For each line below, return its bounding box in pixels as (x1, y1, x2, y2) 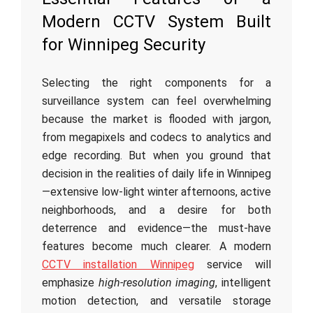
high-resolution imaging (98, 276, 216, 289)
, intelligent (215, 276, 272, 289)
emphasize (42, 276, 99, 289)
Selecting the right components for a (42, 76, 271, 89)
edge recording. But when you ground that (42, 149, 271, 162)
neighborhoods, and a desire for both (42, 203, 271, 217)
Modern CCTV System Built (42, 12, 271, 31)
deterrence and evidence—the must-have (42, 221, 271, 235)
